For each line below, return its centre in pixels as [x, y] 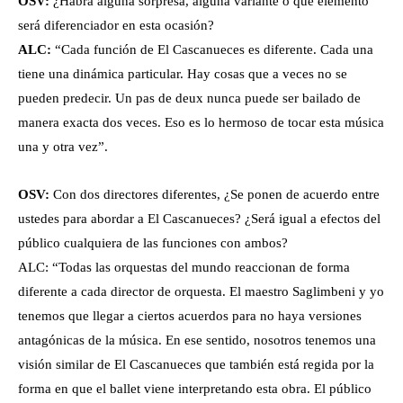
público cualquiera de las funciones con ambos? [153, 243]
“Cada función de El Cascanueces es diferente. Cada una [214, 50]
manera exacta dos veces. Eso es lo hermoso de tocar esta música [201, 123]
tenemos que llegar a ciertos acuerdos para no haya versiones [190, 316]
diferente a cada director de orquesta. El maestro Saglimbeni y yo [201, 292]
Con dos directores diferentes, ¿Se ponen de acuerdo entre [215, 195]
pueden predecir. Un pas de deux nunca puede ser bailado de [189, 99]
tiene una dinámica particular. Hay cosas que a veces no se [183, 74]
